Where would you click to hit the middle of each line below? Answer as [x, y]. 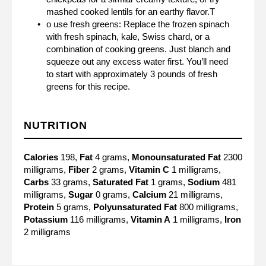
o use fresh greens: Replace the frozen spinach [138, 24]
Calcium [149, 194]
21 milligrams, [194, 194]
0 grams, [112, 194]
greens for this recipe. [88, 86]
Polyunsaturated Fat [135, 207]
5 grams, [72, 207]
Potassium [46, 219]
